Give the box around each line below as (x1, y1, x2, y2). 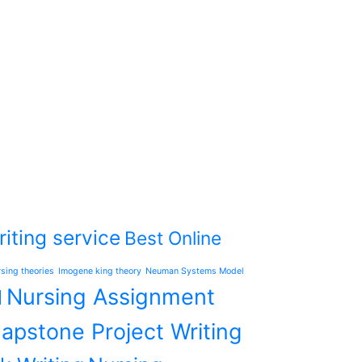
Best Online (124, 227, 221, 249)
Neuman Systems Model (145, 266, 244, 276)
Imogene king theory (58, 266, 141, 276)
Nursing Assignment (6, 284, 215, 310)
